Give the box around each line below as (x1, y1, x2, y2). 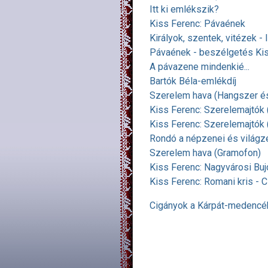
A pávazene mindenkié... (150, 61, 249, 72)
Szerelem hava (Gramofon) (150, 147, 261, 159)
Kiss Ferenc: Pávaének (150, 18, 245, 29)
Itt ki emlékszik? (150, 4, 219, 15)
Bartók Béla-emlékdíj (150, 75, 236, 87)
